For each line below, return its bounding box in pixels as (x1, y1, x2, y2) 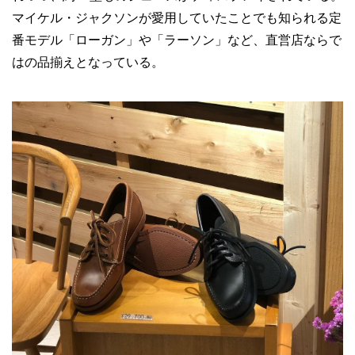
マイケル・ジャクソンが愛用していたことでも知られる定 (12, 11, 342, 25)
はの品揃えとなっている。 (12, 55, 164, 70)
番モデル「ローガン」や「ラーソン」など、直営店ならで (12, 33, 342, 48)
